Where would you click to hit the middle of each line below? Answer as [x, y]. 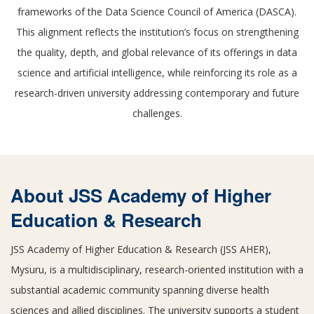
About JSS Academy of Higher [141, 195]
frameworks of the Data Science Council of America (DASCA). [157, 12]
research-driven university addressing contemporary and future [157, 93]
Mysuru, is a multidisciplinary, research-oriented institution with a [157, 269]
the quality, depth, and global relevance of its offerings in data [157, 52]
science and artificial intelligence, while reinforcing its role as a [157, 73]
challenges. [157, 113]
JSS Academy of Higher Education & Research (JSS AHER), [141, 249]
